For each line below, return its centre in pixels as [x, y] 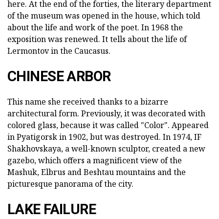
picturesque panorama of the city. [70, 184]
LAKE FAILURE [52, 209]
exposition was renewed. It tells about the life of [97, 39]
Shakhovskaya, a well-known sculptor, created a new [106, 149]
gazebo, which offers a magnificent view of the [95, 161]
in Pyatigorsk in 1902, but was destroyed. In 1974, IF [104, 137]
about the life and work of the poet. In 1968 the [95, 28]
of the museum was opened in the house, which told [104, 16]
